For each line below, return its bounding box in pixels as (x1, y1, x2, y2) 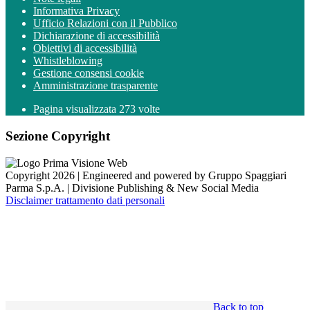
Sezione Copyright (6, 129, 110, 144)
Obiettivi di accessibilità (33, 42, 137, 55)
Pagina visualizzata (33, 103, 119, 116)
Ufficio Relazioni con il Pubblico (33, 17, 177, 30)
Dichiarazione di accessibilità (33, 30, 160, 42)
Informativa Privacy (33, 5, 120, 17)
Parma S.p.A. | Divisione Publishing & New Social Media (6, 181, 259, 194)
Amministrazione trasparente (33, 80, 158, 92)
